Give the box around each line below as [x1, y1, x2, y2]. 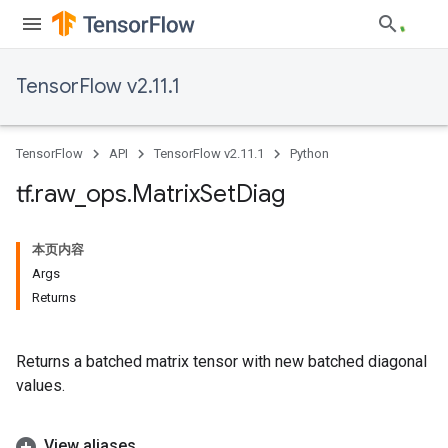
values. [16, 376, 65, 395]
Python [290, 146, 329, 161]
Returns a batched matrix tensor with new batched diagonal [16, 352, 427, 371]
